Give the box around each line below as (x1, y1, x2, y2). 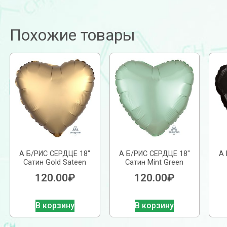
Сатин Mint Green (125, 158, 184, 167)
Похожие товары (10, 25, 135, 45)
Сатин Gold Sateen (23, 158, 87, 167)
